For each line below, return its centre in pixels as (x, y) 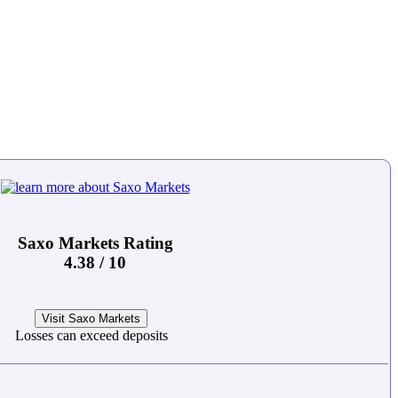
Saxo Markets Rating (95, 243)
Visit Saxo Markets (91, 319)
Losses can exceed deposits (91, 336)
